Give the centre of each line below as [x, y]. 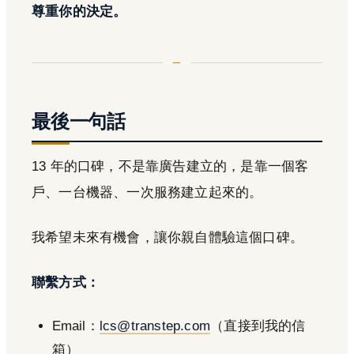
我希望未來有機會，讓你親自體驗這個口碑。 [168, 237]
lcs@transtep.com [155, 326]
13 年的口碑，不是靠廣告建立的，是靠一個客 [170, 166]
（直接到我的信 [258, 326]
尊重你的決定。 [79, 11]
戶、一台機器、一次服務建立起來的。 [147, 192]
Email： [75, 326]
